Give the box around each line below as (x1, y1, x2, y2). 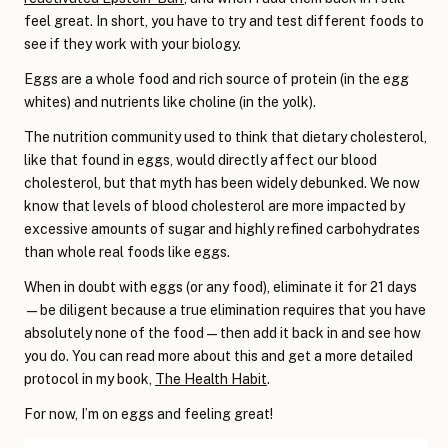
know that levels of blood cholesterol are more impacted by (24, 197, 405, 214)
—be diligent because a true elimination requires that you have (24, 301, 426, 318)
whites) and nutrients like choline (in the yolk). (24, 93, 316, 110)
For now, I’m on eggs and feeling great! (24, 405, 273, 422)
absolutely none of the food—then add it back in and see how (24, 324, 421, 341)
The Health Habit (155, 370, 267, 387)
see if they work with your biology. (24, 35, 241, 52)
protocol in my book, (24, 370, 155, 387)
